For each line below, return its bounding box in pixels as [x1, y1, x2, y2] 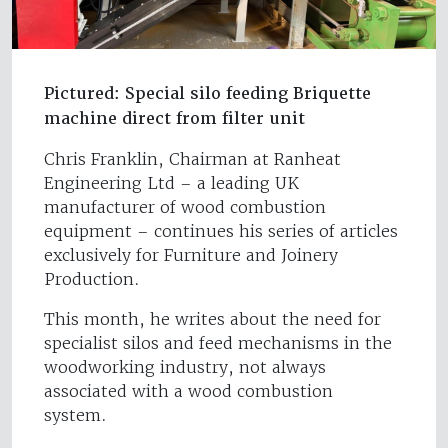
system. [44, 405, 112, 426]
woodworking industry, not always [44, 357, 326, 378]
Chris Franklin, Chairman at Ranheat [44, 149, 341, 170]
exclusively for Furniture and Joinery [44, 245, 338, 266]
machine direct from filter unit [44, 108, 305, 130]
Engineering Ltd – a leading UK [44, 173, 299, 194]
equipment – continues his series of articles [44, 221, 398, 242]
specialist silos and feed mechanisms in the [44, 333, 392, 354]
